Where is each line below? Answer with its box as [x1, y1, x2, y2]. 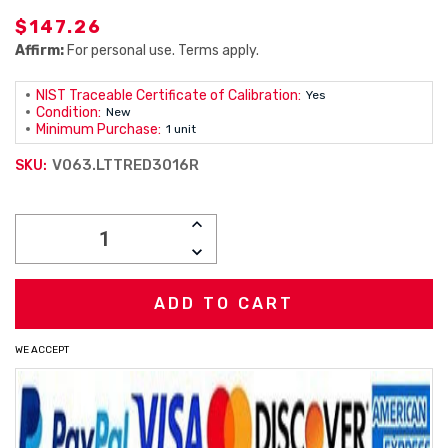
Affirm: [15, 42, 64, 59]
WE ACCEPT [15, 344, 69, 356]
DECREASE [191, 243, 269, 261]
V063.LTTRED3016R [52, 156, 199, 174]
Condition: [36, 104, 101, 121]
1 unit [166, 122, 196, 136]
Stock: [15, 223, 76, 245]
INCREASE [191, 215, 264, 232]
